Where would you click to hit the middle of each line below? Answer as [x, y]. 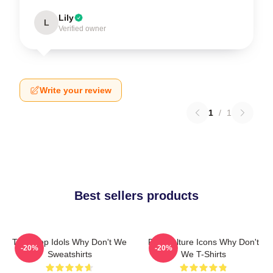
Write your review [76, 90]
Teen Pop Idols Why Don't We [69, 242]
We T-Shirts [204, 254]
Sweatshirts [69, 254]
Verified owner [82, 29]
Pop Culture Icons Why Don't [204, 242]
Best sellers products [136, 196]
